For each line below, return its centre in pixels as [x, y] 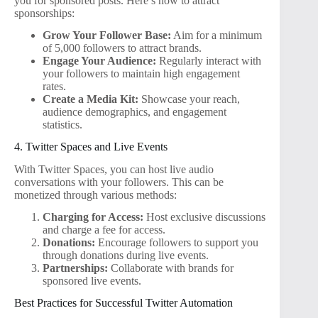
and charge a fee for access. [104, 230]
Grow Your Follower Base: [107, 35]
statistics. [62, 124]
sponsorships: [44, 13]
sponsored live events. [92, 281]
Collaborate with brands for [171, 268]
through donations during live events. [126, 256]
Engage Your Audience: [99, 60]
